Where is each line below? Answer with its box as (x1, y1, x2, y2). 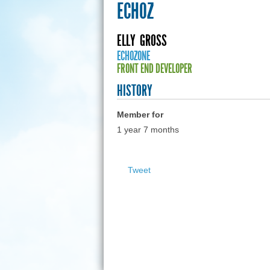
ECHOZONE (116, 48, 150, 64)
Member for (116, 110, 163, 120)
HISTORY (116, 82, 152, 100)
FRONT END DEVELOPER (116, 61, 192, 77)
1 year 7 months (116, 125, 179, 135)
